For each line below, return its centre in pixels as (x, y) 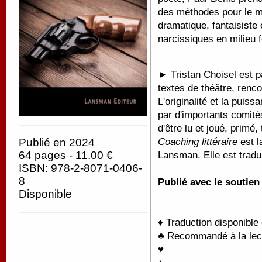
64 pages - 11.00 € (66, 156)
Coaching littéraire (198, 142)
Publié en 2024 (57, 143)
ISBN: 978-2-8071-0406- (80, 168)
